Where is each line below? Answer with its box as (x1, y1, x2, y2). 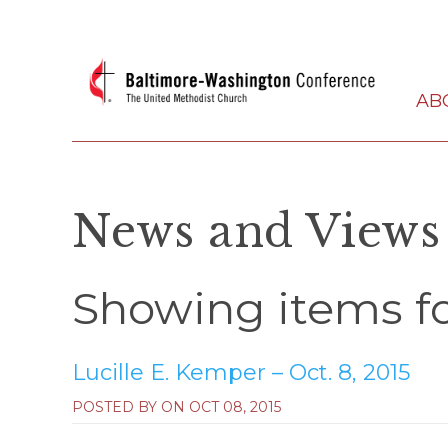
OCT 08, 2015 (189, 397, 281, 416)
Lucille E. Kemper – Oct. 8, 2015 (72, 358, 410, 386)
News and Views (72, 203, 441, 259)
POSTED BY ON (72, 397, 189, 416)
